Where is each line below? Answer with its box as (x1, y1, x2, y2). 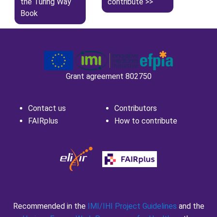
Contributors (114, 104, 157, 113)
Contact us (28, 104, 66, 113)
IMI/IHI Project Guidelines (87, 201, 179, 211)
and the (178, 201, 204, 211)
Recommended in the (13, 201, 88, 211)
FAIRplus (28, 116, 58, 125)
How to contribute (114, 116, 177, 125)
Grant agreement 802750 (65, 72, 152, 81)
